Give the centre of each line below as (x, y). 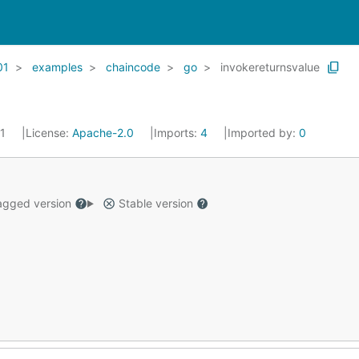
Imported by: (263, 133)
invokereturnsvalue (270, 67)
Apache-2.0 (103, 133)
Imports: (177, 133)
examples (57, 67)
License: (49, 133)
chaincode (133, 67)
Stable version (155, 203)
